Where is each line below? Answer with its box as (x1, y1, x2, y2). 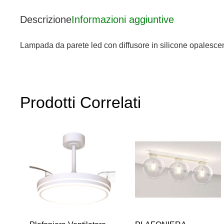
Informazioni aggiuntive (71, 14, 174, 25)
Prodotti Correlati (20, 93, 141, 112)
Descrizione (20, 14, 71, 25)
